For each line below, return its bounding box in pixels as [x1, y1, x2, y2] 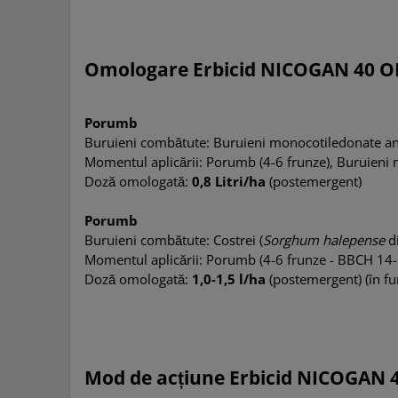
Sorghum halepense [263, 231, 389, 250]
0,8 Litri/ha [192, 172, 267, 191]
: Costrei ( [206, 231, 264, 250]
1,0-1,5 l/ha [192, 270, 267, 289]
